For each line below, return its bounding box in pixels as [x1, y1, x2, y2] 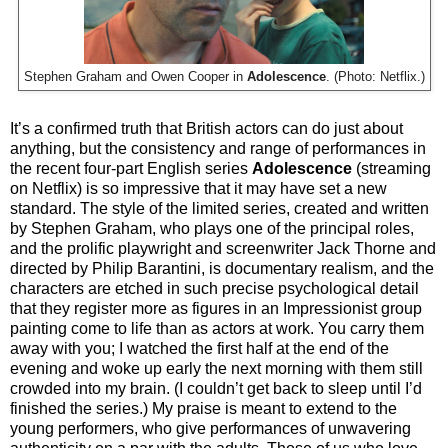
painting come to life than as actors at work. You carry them [10, 319, 424, 337]
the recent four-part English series [10, 159, 252, 177]
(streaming [352, 159, 431, 177]
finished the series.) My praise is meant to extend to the [10, 399, 397, 417]
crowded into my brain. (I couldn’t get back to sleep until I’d [10, 379, 422, 397]
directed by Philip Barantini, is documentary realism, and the [10, 259, 434, 277]
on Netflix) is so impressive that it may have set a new [10, 179, 387, 197]
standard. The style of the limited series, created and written [10, 199, 429, 217]
